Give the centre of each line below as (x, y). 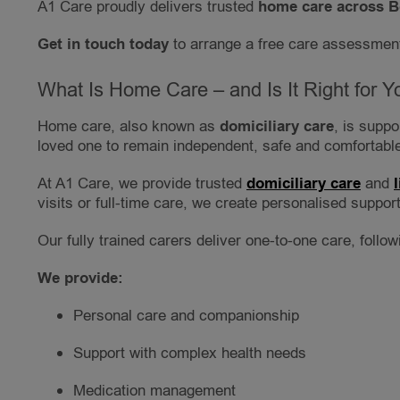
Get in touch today (103, 45)
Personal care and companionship (186, 316)
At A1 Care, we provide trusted (142, 184)
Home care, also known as (129, 127)
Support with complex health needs (190, 354)
